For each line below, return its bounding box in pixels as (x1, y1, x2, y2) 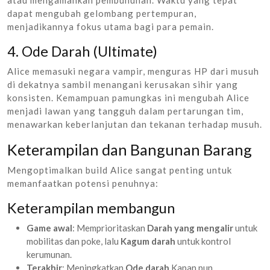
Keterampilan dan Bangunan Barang (7, 140, 252, 159)
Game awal (27, 222, 72, 233)
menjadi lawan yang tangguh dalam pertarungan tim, (7, 105, 243, 116)
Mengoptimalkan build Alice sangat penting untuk (7, 164, 232, 175)
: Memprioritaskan (72, 222, 147, 233)
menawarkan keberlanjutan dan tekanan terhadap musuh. (7, 118, 262, 130)
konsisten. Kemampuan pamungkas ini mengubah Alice (7, 92, 250, 103)
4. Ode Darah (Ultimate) (7, 42, 157, 60)
